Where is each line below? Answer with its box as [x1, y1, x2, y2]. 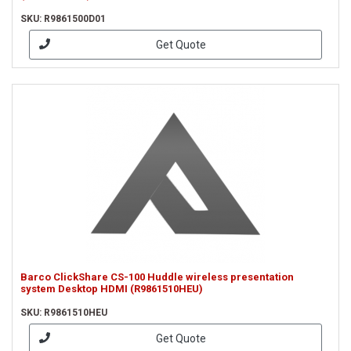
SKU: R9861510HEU [20, 307, 107, 318]
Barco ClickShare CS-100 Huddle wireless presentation [20, 271, 294, 283]
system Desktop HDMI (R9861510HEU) [20, 283, 203, 295]
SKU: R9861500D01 [20, 13, 106, 24]
